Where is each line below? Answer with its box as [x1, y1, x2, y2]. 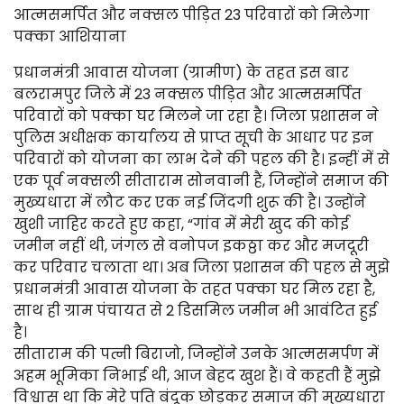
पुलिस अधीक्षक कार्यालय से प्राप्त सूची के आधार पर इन [14, 127, 373, 148]
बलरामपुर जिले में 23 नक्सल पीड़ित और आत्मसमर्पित [14, 84, 362, 105]
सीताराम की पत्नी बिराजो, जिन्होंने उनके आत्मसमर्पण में [14, 344, 379, 364]
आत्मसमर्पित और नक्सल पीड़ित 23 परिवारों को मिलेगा [14, 5, 370, 25]
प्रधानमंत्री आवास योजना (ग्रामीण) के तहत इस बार [14, 62, 349, 83]
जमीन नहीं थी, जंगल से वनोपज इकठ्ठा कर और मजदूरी [14, 235, 369, 256]
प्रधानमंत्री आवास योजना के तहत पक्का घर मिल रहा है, [14, 279, 375, 299]
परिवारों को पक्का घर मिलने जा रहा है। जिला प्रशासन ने [14, 106, 379, 126]
